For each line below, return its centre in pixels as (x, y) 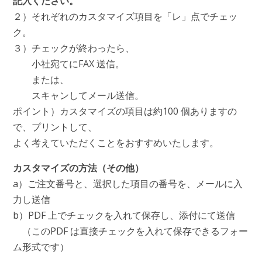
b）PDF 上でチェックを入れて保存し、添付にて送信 (124, 216)
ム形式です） (41, 247)
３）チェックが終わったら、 (73, 48)
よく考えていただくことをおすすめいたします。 (116, 143)
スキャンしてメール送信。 (78, 96)
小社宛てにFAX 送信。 (68, 64)
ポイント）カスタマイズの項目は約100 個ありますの (125, 111)
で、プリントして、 (55, 127)
